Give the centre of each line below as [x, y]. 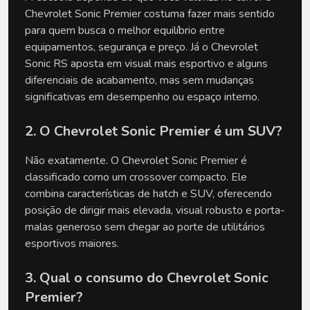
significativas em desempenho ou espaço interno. [142, 97]
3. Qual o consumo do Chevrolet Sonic [147, 277]
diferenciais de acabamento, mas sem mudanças [139, 80]
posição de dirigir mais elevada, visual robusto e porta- [155, 210]
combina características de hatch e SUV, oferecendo [148, 193]
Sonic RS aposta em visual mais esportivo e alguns [146, 63]
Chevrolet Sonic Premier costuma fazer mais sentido [150, 13]
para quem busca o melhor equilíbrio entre [125, 30]
